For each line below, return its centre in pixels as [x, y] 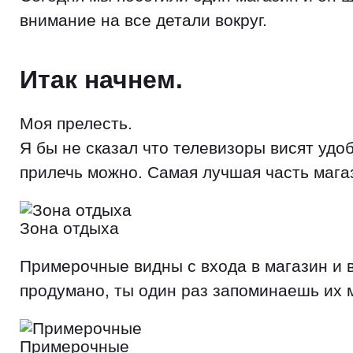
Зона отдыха [69, 228]
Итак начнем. [101, 80]
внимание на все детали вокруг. [143, 20]
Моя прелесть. [76, 124]
